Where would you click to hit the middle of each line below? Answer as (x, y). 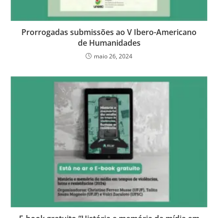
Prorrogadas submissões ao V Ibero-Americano (109, 32)
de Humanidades (109, 43)
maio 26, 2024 (113, 56)
